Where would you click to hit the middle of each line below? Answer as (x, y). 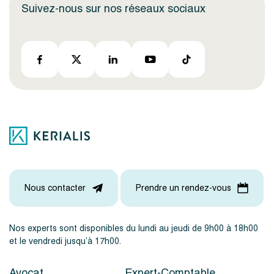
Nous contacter (55, 188)
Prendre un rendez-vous (183, 188)
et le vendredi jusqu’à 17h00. (65, 241)
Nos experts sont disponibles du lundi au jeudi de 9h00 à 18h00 (134, 228)
